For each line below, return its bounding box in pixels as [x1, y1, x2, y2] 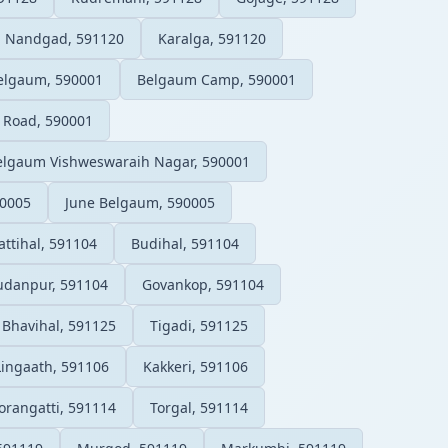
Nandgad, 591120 [5, 28, 124, 48]
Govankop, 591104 [142, 274, 264, 294]
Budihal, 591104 [131, 233, 239, 253]
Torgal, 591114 [150, 397, 248, 417]
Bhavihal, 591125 [2, 315, 116, 335]
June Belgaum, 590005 [65, 192, 215, 212]
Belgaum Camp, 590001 [137, 69, 296, 89]
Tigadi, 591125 [150, 315, 248, 335]
